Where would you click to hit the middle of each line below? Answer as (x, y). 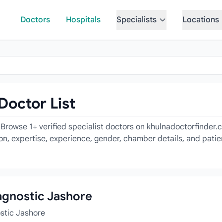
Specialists (136, 20)
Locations (200, 20)
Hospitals (83, 20)
